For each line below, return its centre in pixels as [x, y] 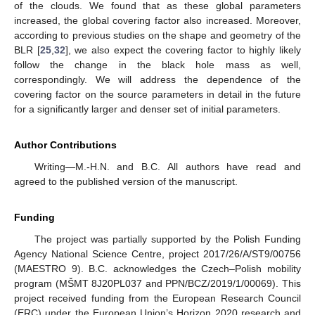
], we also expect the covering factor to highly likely [183, 50]
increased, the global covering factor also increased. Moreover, [157, 21]
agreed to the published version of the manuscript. [126, 182]
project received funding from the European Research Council [157, 298]
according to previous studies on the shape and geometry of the [157, 36]
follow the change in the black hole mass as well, [157, 65]
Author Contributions [65, 145]
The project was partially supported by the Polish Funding [167, 239]
